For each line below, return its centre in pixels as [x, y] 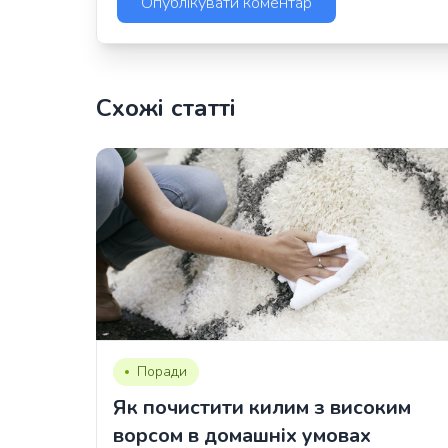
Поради [162, 372]
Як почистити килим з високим [262, 408]
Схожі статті [166, 108]
